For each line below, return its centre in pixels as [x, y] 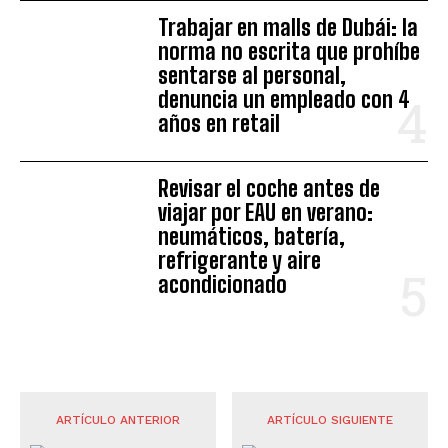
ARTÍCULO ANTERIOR [117, 419]
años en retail [219, 123]
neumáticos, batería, [252, 236]
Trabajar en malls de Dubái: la [288, 27]
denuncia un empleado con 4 [284, 99]
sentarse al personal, [252, 75]
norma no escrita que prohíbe [289, 51]
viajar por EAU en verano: [266, 212]
